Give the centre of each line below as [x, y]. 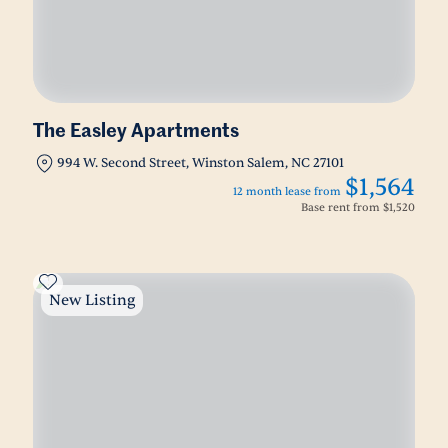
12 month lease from [287, 191]
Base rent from [342, 207]
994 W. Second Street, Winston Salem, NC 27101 [200, 163]
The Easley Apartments [136, 131]
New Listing [92, 300]
